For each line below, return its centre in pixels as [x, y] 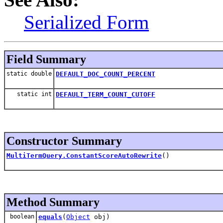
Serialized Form [86, 22]
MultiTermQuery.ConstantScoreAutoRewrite [84, 155]
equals [50, 217]
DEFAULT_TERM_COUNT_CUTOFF [106, 94]
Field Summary [46, 59]
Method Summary [53, 202]
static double [29, 73]
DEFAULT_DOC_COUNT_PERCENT [106, 74]
